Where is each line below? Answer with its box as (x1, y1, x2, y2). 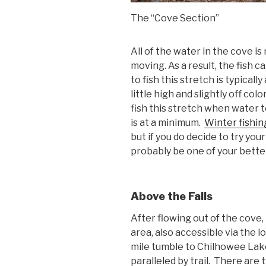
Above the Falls (131, 189, 213, 202)
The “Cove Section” (131, 12, 219, 24)
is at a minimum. (131, 116, 204, 128)
